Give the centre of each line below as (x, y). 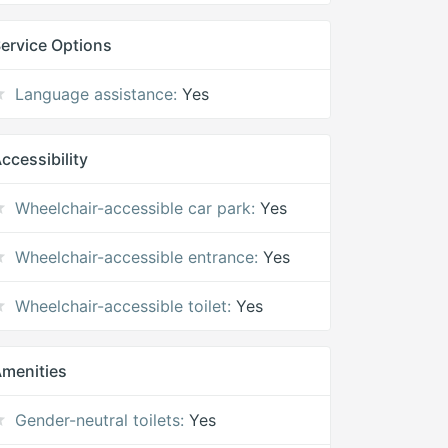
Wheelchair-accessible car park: (135, 208)
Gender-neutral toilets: (100, 420)
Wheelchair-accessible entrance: (137, 257)
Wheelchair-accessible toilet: (123, 306)
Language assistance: (96, 94)
